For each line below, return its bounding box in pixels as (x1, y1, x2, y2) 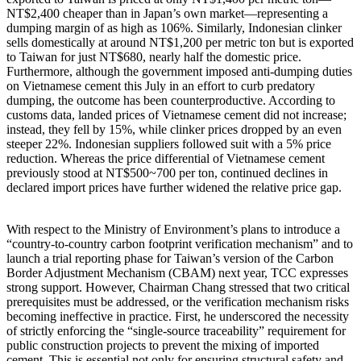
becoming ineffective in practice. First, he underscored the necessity (6, 309, 349, 323)
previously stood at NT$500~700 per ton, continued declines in (6, 165, 328, 180)
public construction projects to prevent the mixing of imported (6, 338, 319, 352)
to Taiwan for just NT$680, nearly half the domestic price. (6, 49, 301, 64)
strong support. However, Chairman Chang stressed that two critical (6, 280, 350, 294)
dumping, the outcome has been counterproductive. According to (6, 93, 335, 107)
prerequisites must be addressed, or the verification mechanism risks (6, 294, 349, 309)
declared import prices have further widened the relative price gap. (6, 180, 342, 194)
